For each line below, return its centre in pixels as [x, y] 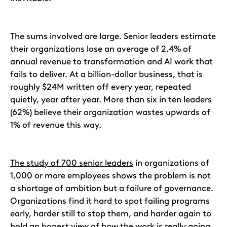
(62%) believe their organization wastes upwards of [110, 112]
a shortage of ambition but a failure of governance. [112, 188]
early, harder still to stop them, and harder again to [111, 213]
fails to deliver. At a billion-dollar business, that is [106, 74]
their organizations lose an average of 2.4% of [101, 49]
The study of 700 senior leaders [72, 163]
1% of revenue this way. [56, 125]
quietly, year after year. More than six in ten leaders [111, 99]
